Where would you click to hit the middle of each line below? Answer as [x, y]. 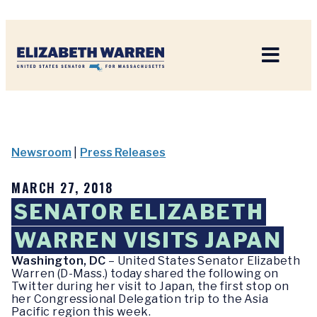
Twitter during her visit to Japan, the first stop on [150, 286]
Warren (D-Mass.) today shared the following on [145, 273]
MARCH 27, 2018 [62, 188]
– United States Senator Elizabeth [203, 261]
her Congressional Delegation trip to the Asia [140, 299]
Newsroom [41, 152]
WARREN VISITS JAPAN [148, 240]
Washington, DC [59, 261]
